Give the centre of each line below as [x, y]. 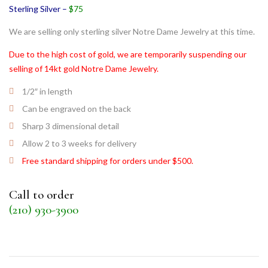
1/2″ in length [47, 91]
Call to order [42, 194]
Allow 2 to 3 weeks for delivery [79, 143]
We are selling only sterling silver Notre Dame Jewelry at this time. [132, 31]
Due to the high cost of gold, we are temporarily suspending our [128, 54]
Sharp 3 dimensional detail [71, 126]
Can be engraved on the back [77, 109]
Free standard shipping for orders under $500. [108, 161]
